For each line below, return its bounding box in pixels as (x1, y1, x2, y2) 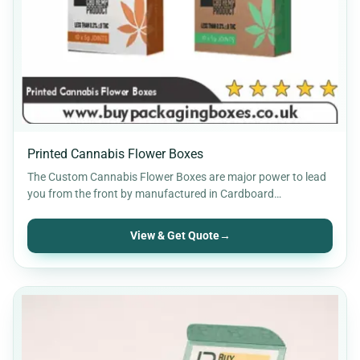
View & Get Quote (129, 228, 219, 243)
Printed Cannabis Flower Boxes (27, 145, 203, 162)
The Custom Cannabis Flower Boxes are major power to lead (27, 170, 326, 183)
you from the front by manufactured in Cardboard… (27, 186, 281, 200)
